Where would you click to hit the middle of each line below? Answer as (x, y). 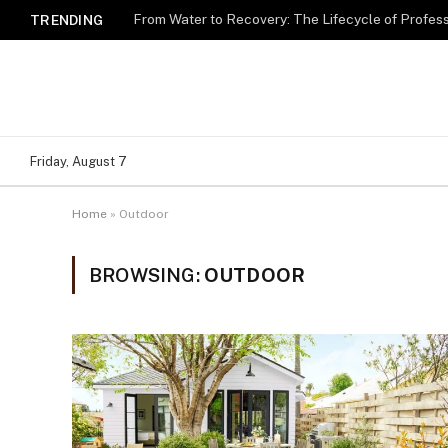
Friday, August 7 (78, 161)
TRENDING (67, 19)
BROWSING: (146, 275)
